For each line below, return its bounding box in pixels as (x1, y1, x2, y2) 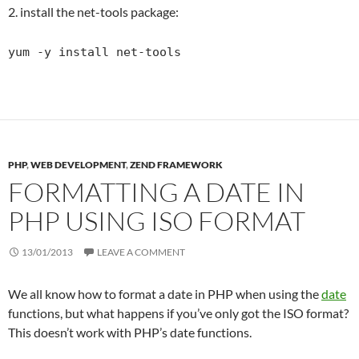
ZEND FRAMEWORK (130, 159, 223, 171)
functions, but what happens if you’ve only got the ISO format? (8, 305, 349, 321)
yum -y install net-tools (8, 45, 181, 59)
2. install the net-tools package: (8, 4, 179, 19)
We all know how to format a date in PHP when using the (8, 286, 321, 301)
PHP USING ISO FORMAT (8, 204, 305, 237)
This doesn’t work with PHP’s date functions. (8, 325, 252, 340)
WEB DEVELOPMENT (30, 159, 126, 171)
